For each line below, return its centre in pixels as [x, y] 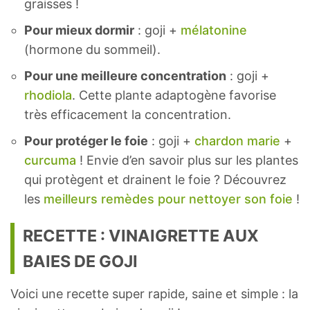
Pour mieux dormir [79, 30]
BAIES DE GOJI [80, 261]
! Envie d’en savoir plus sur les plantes [187, 160]
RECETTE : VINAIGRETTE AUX [141, 235]
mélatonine [214, 30]
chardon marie [237, 140]
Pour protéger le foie [86, 140]
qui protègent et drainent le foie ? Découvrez [155, 179]
